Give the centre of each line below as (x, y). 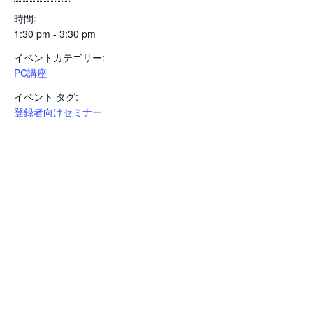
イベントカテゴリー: (59, 57)
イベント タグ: (46, 96)
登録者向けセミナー (58, 112)
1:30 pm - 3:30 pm (55, 34)
